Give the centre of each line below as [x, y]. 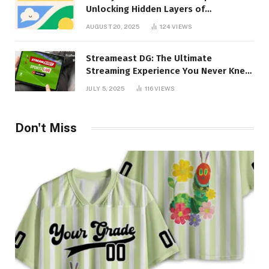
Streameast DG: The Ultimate [149, 59]
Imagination [112, 22]
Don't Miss [46, 128]
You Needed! [113, 84]
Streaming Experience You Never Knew [169, 71]
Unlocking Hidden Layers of [145, 9]
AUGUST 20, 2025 [113, 27]
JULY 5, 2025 [105, 89]
